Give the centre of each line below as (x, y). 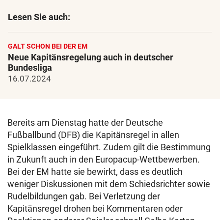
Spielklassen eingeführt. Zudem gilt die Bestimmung (109, 147)
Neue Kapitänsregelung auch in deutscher (91, 57)
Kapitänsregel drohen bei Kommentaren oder (95, 208)
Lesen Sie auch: (39, 17)
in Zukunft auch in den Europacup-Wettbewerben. (104, 159)
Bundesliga (30, 68)
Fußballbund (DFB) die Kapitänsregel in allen (93, 135)
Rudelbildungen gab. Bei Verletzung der (84, 196)
